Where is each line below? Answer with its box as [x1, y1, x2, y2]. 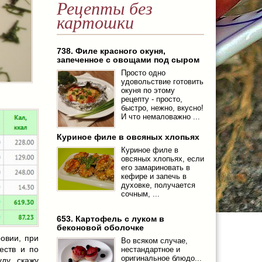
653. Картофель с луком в [56, 214, 164, 224]
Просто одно [120, 68, 166, 78]
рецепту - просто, [120, 95, 182, 104]
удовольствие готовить [120, 77, 204, 87]
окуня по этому [120, 86, 175, 95]
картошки [56, 13, 134, 33]
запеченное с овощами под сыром [56, 55, 199, 65]
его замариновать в [120, 163, 190, 173]
